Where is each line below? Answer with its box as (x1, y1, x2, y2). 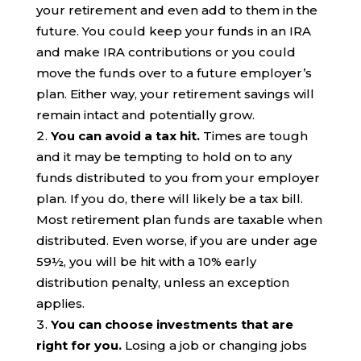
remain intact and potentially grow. (35, 106, 255, 122)
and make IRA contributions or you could (35, 44, 296, 60)
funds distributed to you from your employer (35, 169, 320, 185)
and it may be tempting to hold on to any (35, 148, 292, 164)
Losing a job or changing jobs (121, 337, 307, 353)
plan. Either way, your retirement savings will (35, 85, 314, 102)
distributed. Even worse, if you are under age (35, 232, 317, 248)
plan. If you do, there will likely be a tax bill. (35, 190, 303, 206)
